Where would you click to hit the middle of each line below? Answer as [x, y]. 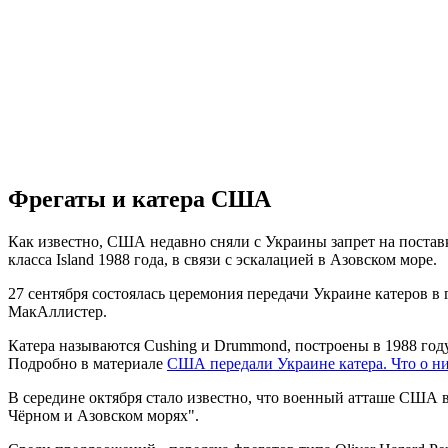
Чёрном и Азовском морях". [103, 416]
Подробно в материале [87, 364]
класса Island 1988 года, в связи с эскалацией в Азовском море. [222, 260]
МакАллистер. [57, 312]
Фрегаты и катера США [139, 199]
